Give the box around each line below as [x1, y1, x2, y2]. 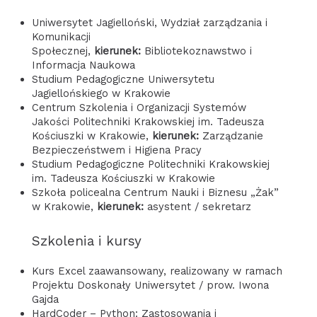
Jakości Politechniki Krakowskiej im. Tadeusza [31, 115, 264, 128]
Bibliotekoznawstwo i [140, 44, 252, 57]
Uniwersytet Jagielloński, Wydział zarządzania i [31, 16, 267, 29]
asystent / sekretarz [143, 200, 251, 213]
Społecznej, [31, 44, 94, 57]
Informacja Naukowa [31, 58, 135, 71]
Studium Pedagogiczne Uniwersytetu [31, 72, 214, 86]
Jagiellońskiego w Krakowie [31, 86, 171, 100]
